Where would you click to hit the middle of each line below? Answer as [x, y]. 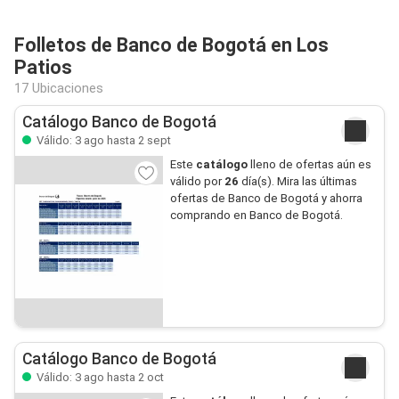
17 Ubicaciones [59, 88]
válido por [197, 181]
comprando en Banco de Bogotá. [256, 215]
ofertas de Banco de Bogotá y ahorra [266, 198]
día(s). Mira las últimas [297, 181]
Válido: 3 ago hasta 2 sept [102, 140]
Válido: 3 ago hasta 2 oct [99, 377]
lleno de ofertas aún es [309, 164]
